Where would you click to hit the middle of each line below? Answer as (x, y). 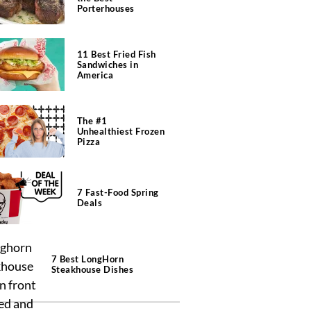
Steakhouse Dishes (92, 269)
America (95, 75)
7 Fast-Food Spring (118, 192)
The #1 (92, 120)
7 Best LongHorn (87, 259)
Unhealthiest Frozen (120, 131)
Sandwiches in (107, 64)
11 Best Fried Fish (116, 54)
